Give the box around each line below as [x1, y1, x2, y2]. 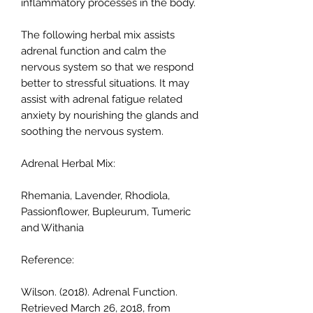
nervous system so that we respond [21, 60, 194, 73]
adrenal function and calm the [21, 44, 166, 57]
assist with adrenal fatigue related [21, 92, 182, 105]
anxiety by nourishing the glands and [21, 108, 198, 122]
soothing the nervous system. [21, 124, 163, 138]
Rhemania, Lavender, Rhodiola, [21, 189, 170, 202]
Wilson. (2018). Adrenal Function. [21, 285, 177, 298]
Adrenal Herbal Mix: [21, 156, 115, 170]
